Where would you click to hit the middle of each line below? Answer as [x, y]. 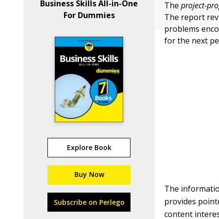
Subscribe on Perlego [89, 202]
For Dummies [89, 15]
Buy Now [89, 174]
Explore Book [89, 147]
